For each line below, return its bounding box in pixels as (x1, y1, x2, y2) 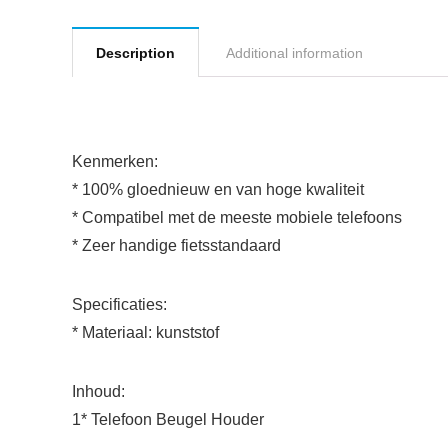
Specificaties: (72, 296, 167, 313)
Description (96, 45, 175, 61)
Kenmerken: (72, 153, 158, 170)
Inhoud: (72, 383, 125, 400)
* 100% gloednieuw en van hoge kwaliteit (72, 181, 364, 198)
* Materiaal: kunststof (72, 324, 219, 341)
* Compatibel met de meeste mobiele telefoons (72, 209, 402, 226)
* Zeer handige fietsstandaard (72, 237, 281, 254)
